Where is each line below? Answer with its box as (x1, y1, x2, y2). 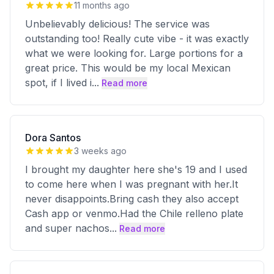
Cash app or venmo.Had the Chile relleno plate (25, 207, 243, 220)
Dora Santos (25, 131, 81, 144)
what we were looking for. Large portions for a (25, 47, 243, 59)
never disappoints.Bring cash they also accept (25, 193, 239, 205)
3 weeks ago (74, 146, 127, 156)
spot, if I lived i (25, 76, 92, 89)
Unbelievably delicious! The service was (25, 18, 210, 30)
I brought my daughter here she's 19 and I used (25, 163, 247, 176)
